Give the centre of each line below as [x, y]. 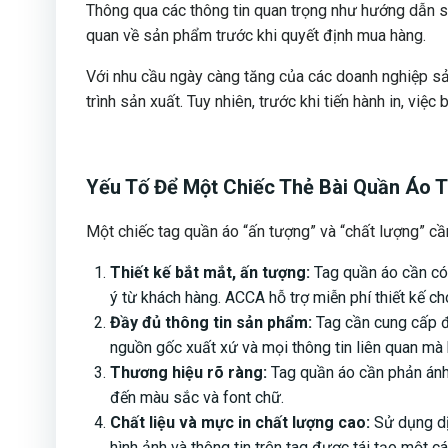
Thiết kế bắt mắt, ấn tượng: [210, 273]
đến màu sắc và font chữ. [197, 398]
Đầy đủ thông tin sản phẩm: [211, 323]
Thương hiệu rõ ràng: [188, 373]
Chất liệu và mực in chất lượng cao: [240, 423]
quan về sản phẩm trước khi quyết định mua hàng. [256, 36]
